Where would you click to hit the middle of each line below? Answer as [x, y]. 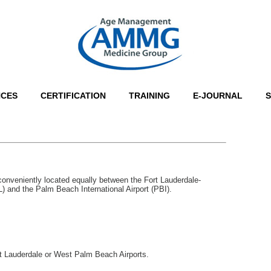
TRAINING [149, 96]
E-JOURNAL [218, 96]
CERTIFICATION [73, 96]
